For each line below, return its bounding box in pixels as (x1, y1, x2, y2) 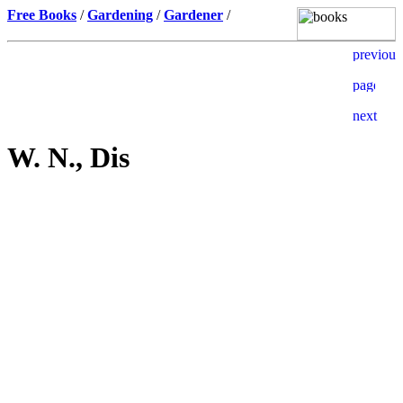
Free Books (7, 7, 76, 22)
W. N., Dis (7, 141, 130, 175)
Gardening (87, 7, 153, 22)
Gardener (164, 7, 223, 22)
